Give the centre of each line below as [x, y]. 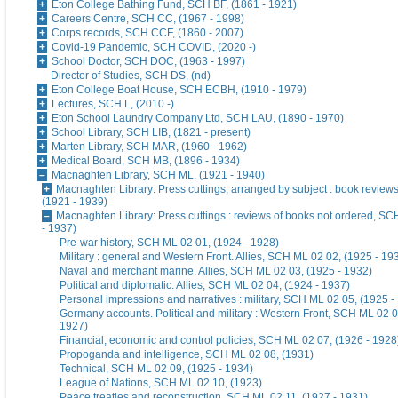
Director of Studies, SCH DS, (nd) [131, 76]
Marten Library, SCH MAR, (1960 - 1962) [149, 147]
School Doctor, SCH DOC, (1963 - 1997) [148, 62]
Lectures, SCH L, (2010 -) [113, 104]
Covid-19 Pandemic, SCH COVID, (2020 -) [154, 48]
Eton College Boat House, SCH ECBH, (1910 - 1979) [179, 90]
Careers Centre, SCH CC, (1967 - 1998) [148, 19]
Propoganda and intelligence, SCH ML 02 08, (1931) [187, 355]
